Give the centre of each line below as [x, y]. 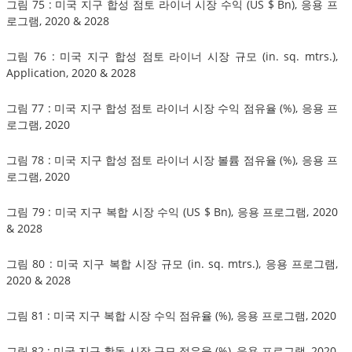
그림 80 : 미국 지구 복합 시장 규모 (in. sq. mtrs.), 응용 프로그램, [172, 263]
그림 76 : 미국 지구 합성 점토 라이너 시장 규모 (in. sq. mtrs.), [172, 56]
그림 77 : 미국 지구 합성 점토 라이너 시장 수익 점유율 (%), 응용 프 [172, 108]
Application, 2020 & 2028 [71, 72]
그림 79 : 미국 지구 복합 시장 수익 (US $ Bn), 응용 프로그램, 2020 [172, 211]
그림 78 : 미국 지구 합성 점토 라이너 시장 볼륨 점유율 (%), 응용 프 [172, 159]
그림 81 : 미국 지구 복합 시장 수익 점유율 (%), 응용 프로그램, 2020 [171, 315]
